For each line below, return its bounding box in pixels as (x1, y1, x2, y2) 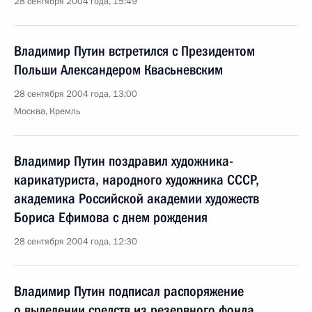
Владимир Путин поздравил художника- (14, 153, 233, 169)
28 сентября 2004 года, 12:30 (14, 235, 137, 248)
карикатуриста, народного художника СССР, (14, 171, 259, 188)
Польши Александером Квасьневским (14, 61, 223, 78)
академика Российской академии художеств (14, 190, 259, 207)
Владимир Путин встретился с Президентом (14, 42, 255, 59)
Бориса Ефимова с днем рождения (14, 209, 208, 226)
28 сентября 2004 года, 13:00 (14, 88, 137, 100)
